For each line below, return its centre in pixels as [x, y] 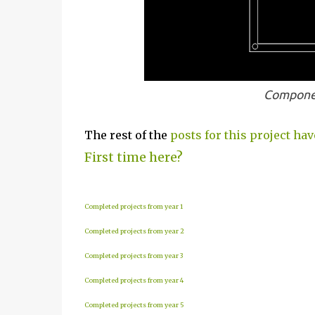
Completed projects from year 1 [133, 206]
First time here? [133, 157]
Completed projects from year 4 [134, 280]
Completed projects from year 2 [134, 231]
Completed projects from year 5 [134, 305]
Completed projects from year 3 [133, 256]
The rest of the [127, 135]
